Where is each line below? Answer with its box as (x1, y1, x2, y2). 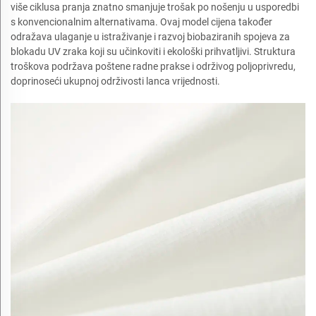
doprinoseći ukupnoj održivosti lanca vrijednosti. (11, 75, 220, 87)
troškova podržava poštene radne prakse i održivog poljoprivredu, (11, 60, 296, 72)
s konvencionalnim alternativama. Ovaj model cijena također (11, 16, 272, 28)
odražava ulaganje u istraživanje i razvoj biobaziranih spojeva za (11, 30, 290, 42)
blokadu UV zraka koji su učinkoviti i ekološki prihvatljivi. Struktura (11, 45, 296, 57)
